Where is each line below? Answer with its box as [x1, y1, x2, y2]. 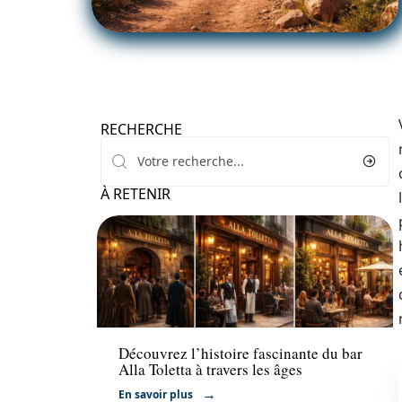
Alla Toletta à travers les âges [118, 359, 302, 380]
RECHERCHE [100, 119, 182, 139]
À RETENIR [100, 184, 170, 204]
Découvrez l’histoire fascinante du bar [118, 343, 363, 364]
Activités [118, 301, 170, 318]
